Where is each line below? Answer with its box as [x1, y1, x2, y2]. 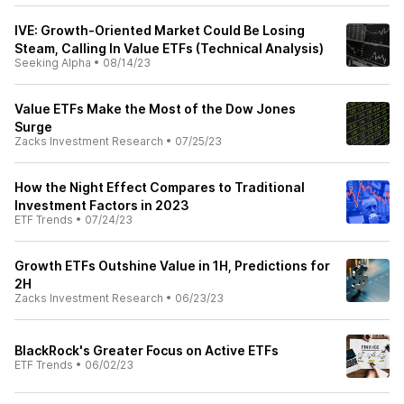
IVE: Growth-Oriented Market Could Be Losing [14, 23, 305, 38]
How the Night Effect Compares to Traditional [14, 179, 305, 195]
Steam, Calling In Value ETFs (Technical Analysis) [14, 41, 324, 56]
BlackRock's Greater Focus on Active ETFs [14, 343, 279, 358]
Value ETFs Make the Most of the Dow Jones [14, 101, 296, 116]
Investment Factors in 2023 [14, 197, 189, 213]
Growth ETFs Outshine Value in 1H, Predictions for [14, 258, 330, 273]
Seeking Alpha [14, 56, 91, 69]
